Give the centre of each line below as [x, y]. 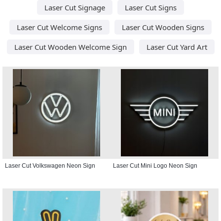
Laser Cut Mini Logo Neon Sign [155, 166]
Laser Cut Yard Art [177, 47]
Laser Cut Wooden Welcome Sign [70, 47]
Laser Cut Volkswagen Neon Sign [50, 166]
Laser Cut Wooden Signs [163, 27]
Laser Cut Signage [75, 7]
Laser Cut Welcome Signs [59, 27]
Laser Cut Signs [151, 7]
